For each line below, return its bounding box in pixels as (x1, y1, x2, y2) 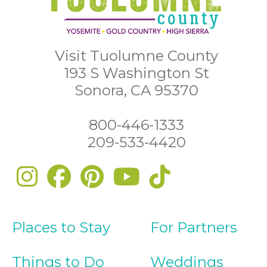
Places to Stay (12, 219, 110, 237)
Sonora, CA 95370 (74, 82, 198, 100)
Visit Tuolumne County (55, 47, 218, 65)
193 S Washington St (64, 64, 209, 82)
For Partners (150, 219, 237, 237)
